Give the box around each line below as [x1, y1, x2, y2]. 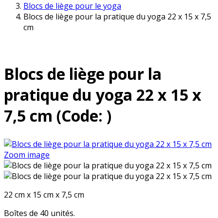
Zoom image [4, 149, 50, 161]
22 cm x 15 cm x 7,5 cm [4, 189, 84, 200]
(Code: [56, 105, 107, 126]
